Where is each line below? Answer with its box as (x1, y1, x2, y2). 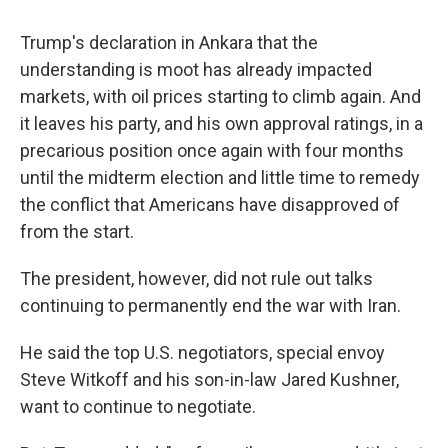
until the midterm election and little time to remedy (20, 167, 420, 188)
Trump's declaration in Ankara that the (20, 32, 318, 53)
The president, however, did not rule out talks (20, 268, 373, 289)
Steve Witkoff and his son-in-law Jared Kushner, (20, 369, 399, 390)
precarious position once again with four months (20, 140, 404, 161)
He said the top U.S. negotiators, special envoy (20, 342, 385, 363)
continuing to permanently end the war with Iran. (20, 295, 401, 316)
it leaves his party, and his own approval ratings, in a (20, 113, 423, 134)
